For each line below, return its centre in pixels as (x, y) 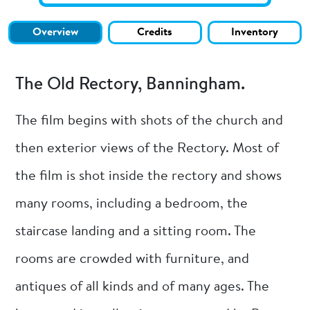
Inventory (254, 33)
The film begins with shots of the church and (149, 121)
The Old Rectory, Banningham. (130, 85)
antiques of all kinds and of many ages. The (143, 287)
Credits (155, 33)
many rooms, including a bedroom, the (132, 204)
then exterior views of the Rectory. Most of (147, 148)
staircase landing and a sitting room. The (136, 231)
